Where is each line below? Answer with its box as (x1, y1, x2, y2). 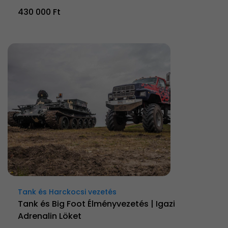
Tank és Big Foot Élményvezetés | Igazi (18, 197, 175, 210)
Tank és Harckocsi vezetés (18, 186, 117, 197)
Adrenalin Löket (18, 210, 81, 222)
